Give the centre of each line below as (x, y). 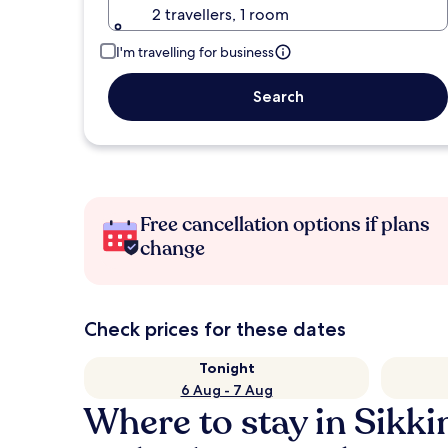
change (172, 248)
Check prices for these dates (215, 329)
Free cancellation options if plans (285, 224)
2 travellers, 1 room (220, 14)
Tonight (226, 368)
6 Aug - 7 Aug (226, 390)
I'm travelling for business (195, 52)
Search (278, 96)
